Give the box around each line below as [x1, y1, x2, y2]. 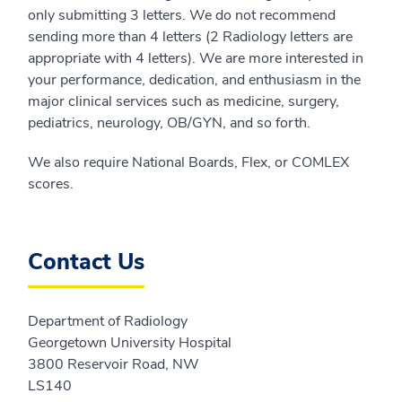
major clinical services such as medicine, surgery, [28, 92, 339, 112]
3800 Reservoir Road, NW [28, 354, 199, 375]
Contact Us [28, 247, 144, 278]
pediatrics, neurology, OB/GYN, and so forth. [28, 113, 310, 134]
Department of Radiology [28, 311, 188, 332]
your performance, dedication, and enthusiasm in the [28, 70, 361, 91]
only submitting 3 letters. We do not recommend [28, 5, 336, 26]
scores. [28, 174, 74, 195]
